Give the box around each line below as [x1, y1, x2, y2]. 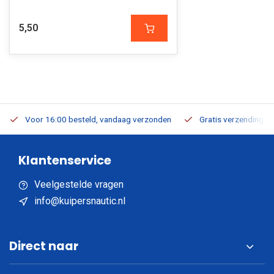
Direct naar [9, 238, 78, 254]
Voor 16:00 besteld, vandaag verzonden [25, 114, 171, 124]
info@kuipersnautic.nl [34, 195, 125, 207]
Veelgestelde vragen [34, 179, 124, 190]
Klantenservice [18, 152, 111, 169]
